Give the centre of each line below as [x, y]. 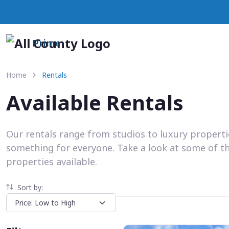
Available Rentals [95, 102]
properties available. [52, 162]
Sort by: [30, 187]
